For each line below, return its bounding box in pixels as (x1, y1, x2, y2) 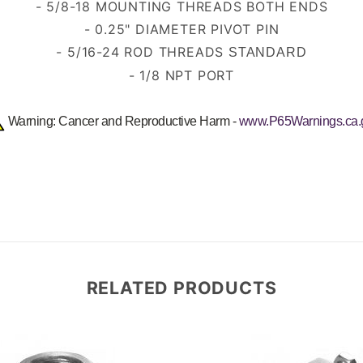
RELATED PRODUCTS (86, 277, 277, 299)
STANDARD (228, 45, 307, 60)
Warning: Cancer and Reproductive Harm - (5, 114, 239, 129)
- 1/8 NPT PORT (128, 67, 235, 84)
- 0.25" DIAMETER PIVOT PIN (83, 21, 280, 38)
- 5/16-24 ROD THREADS (56, 44, 229, 61)
